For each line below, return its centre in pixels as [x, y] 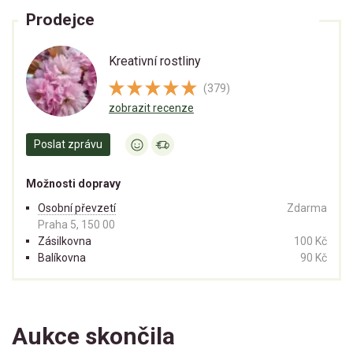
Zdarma [307, 208]
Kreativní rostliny [155, 61]
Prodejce [60, 20]
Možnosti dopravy [73, 184]
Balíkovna [62, 258]
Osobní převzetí [77, 208]
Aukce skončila [93, 336]
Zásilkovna [65, 242]
